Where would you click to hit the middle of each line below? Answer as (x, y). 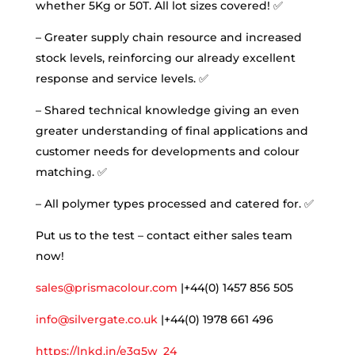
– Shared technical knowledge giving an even (167, 110)
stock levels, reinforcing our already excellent (165, 58)
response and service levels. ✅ (122, 78)
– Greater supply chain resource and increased (168, 37)
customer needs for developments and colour (167, 151)
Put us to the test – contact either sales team (164, 235)
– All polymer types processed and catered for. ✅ (174, 204)
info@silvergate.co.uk (96, 319)
